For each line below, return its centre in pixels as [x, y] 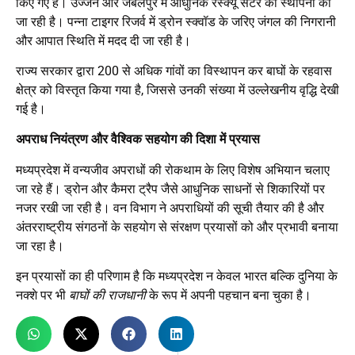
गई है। [31, 109]
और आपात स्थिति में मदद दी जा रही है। [103, 40]
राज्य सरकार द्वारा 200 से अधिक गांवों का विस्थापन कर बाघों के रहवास [174, 71]
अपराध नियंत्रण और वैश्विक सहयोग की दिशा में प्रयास [138, 139]
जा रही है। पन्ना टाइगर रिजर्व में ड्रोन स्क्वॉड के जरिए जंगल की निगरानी [176, 21]
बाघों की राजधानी [107, 296]
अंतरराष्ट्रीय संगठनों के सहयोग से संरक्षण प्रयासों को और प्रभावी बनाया [177, 227]
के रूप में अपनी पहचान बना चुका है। [229, 296]
